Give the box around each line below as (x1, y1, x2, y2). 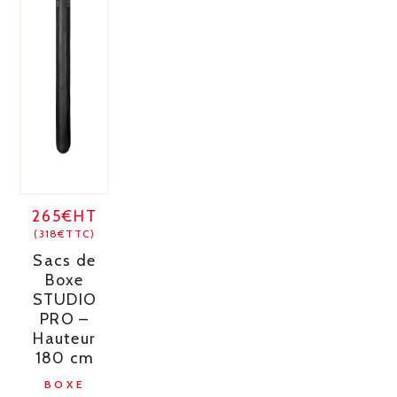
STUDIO (32, 289, 97, 309)
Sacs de (33, 250, 97, 270)
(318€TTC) (34, 226, 96, 240)
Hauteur (33, 328, 97, 348)
